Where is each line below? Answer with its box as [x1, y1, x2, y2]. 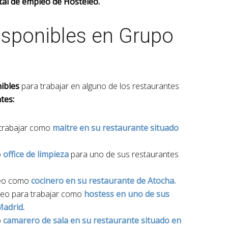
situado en [141, 215, 181, 226]
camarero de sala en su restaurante [3, 215, 139, 226]
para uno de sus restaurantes [71, 149, 179, 160]
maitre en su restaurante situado [50, 122, 179, 133]
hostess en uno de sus [84, 188, 169, 199]
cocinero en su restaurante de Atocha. [31, 175, 176, 186]
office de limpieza [1, 149, 71, 160]
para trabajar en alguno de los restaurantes [19, 80, 179, 92]
